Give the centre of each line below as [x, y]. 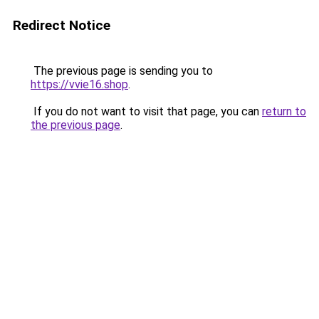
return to [284, 111]
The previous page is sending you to [122, 71]
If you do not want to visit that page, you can [146, 111]
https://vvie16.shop [79, 84]
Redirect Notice [62, 25]
